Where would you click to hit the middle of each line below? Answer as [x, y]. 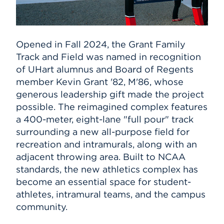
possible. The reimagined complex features [112, 107]
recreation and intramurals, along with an [106, 144]
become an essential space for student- [103, 182]
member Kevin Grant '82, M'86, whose [100, 82]
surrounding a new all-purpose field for [103, 132]
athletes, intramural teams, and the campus [111, 194]
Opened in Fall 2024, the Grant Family [101, 44]
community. [42, 207]
